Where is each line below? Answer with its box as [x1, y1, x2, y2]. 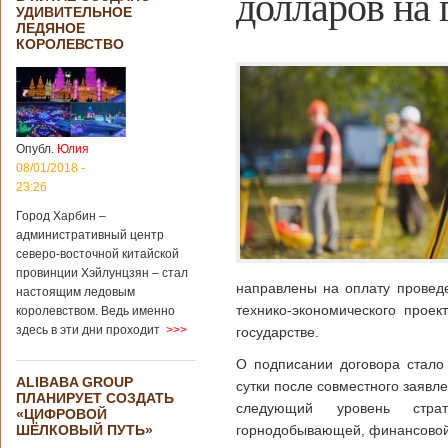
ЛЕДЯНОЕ [16, 20, 85, 36]
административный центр [16, 228, 164, 242]
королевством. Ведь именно [16, 304, 175, 318]
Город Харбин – [16, 209, 106, 223]
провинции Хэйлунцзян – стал [16, 266, 188, 280]
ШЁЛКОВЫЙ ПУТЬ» [16, 422, 153, 438]
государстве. [236, 324, 319, 340]
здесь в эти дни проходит [16, 323, 160, 337]
